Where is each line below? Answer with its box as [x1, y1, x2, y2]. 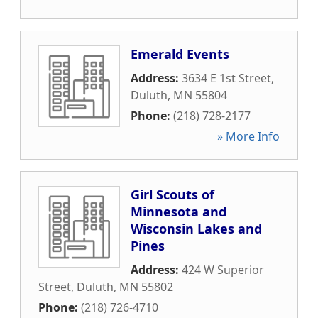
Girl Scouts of [131, 186, 214, 203]
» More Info [217, 128, 280, 144]
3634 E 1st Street [182, 70, 271, 86]
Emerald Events [131, 45, 229, 62]
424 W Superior [182, 262, 264, 278]
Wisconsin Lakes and [131, 220, 262, 237]
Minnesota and [131, 203, 226, 220]
